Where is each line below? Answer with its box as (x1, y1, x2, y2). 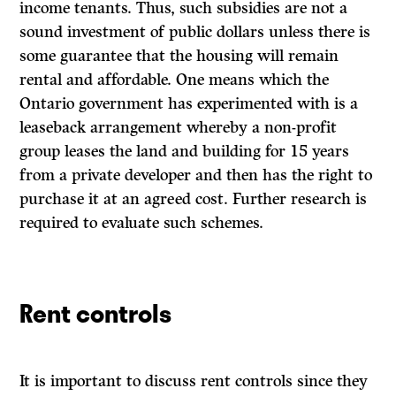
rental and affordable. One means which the (19, 70, 330, 90)
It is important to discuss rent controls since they (19, 371, 369, 392)
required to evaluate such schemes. (19, 213, 264, 233)
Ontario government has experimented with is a (19, 94, 359, 114)
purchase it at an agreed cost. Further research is (19, 189, 368, 209)
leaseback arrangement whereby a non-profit (19, 118, 338, 138)
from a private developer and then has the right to (19, 165, 373, 186)
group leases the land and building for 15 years (19, 141, 350, 162)
